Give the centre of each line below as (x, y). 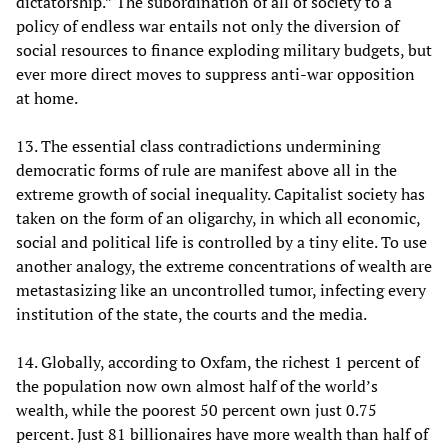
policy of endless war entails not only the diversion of (207, 25)
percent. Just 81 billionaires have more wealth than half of (222, 433)
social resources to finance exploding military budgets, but (224, 49)
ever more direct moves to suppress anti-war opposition (215, 73)
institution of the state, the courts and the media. (191, 313)
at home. (47, 97)
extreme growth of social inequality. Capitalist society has (220, 193)
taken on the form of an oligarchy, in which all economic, (218, 217)
